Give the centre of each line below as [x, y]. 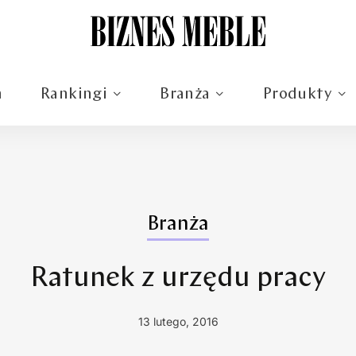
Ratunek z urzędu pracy [178, 279]
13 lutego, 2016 [178, 322]
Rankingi [74, 95]
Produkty [297, 95]
